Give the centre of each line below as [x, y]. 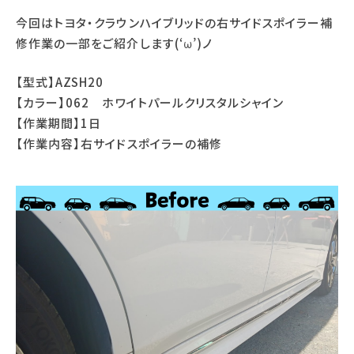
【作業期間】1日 [59, 122]
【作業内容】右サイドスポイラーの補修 [119, 143]
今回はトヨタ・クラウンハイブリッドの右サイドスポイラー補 [175, 23]
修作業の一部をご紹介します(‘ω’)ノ [114, 43]
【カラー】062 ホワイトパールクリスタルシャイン [150, 102]
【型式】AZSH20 [60, 81]
